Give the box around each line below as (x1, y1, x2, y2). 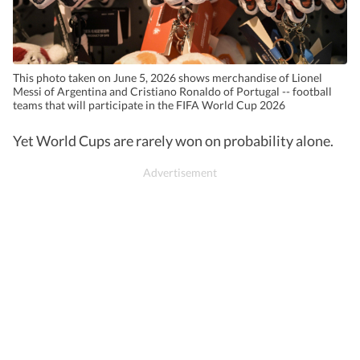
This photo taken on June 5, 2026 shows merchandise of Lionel (13, 70, 322, 84)
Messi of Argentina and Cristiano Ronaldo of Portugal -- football (13, 84, 332, 98)
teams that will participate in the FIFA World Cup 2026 (13, 97, 285, 112)
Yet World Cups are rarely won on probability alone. (13, 131, 333, 149)
